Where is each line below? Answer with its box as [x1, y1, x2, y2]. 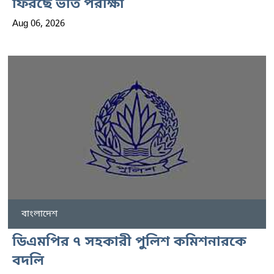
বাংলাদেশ [21, 208, 57, 221]
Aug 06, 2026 [12, 17, 65, 30]
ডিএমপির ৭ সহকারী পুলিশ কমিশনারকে [12, 234, 246, 252]
